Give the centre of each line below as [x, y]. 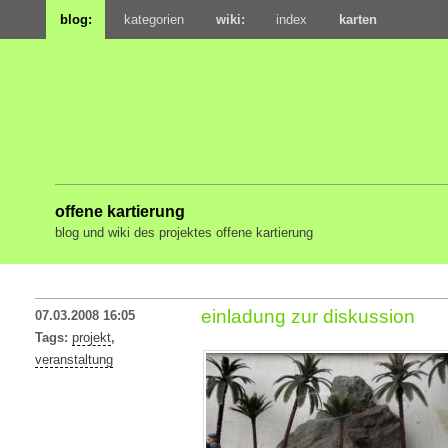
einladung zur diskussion [307, 316]
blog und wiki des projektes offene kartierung [183, 233]
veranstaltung [73, 359]
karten [358, 19]
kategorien [153, 19]
